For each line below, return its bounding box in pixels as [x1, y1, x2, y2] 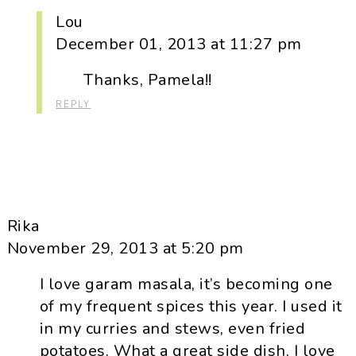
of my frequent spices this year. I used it [39, 296, 342, 318]
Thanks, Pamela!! [83, 69, 212, 91]
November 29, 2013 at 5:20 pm [6, 238, 244, 260]
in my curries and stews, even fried [39, 318, 306, 340]
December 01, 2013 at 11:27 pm [56, 33, 302, 56]
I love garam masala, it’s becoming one [39, 273, 333, 296]
